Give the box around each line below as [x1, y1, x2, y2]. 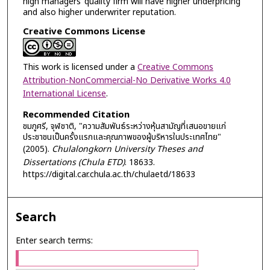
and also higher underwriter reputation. [22, 5, 176, 19]
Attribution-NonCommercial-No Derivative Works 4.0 [22, 74, 231, 87]
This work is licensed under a [22, 61, 137, 74]
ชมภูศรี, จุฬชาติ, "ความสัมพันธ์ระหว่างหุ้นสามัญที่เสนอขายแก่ [22, 119, 226, 133]
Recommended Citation [22, 107, 130, 122]
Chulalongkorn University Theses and [51, 142, 203, 155]
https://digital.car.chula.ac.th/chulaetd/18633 [22, 168, 195, 181]
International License [22, 87, 106, 101]
